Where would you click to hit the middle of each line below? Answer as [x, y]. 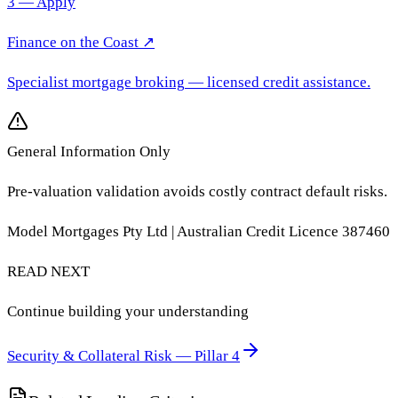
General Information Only [89, 152]
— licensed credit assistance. [278, 83]
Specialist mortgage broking [96, 83]
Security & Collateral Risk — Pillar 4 [123, 356]
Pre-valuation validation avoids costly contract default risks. [197, 192]
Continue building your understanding [128, 312]
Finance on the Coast [73, 43]
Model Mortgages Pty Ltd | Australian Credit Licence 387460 [199, 232]
